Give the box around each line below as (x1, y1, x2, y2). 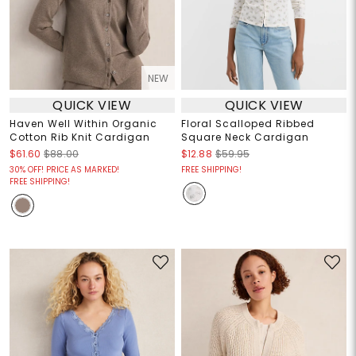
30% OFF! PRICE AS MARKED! (9, 164, 119, 176)
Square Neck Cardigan (181, 130, 309, 145)
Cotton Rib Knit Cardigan (9, 130, 150, 145)
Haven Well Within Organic (9, 117, 157, 131)
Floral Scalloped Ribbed (181, 117, 315, 131)
